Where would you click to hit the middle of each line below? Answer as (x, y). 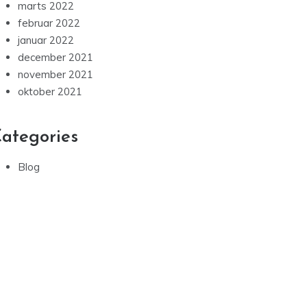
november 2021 (56, 75)
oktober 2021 (50, 92)
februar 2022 (49, 23)
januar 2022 (46, 40)
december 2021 (56, 58)
